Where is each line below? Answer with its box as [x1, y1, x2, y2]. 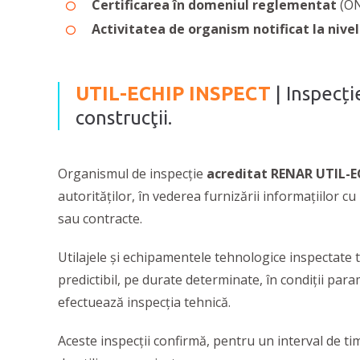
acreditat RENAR [207, 165, 313, 182]
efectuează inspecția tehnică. [58, 293, 231, 311]
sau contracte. [58, 210, 145, 227]
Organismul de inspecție [58, 165, 207, 182]
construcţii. [76, 107, 177, 129]
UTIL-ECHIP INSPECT [76, 83, 271, 104]
